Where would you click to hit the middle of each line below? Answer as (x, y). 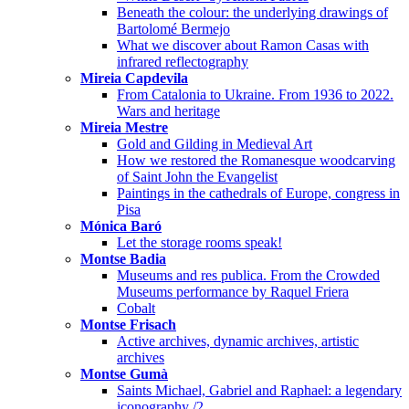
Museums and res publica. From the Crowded (248, 275)
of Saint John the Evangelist (197, 176)
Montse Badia (123, 258)
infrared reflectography (183, 61)
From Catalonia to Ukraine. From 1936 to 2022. (255, 94)
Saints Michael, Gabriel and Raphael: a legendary (259, 390)
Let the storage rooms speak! (199, 242)
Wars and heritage (168, 110)
